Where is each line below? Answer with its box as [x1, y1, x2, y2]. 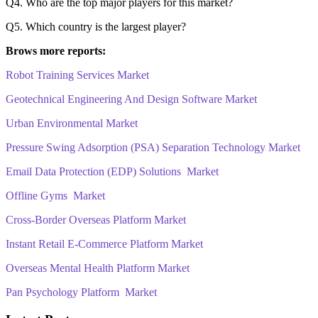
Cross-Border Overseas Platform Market [6, 213, 186, 226]
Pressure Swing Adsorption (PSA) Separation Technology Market [6, 141, 300, 153]
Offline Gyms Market [6, 189, 105, 202]
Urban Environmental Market [6, 116, 138, 129]
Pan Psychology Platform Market [6, 285, 157, 298]
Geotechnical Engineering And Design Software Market [6, 92, 257, 105]
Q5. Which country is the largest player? [6, 20, 186, 33]
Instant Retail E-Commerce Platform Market [6, 237, 203, 250]
